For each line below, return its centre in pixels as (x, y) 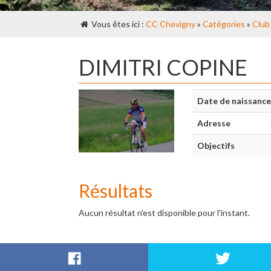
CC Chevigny (171, 24)
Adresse (214, 123)
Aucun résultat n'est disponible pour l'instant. (164, 213)
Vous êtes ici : (118, 24)
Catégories (224, 24)
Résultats (116, 191)
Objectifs (216, 145)
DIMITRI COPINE (163, 67)
